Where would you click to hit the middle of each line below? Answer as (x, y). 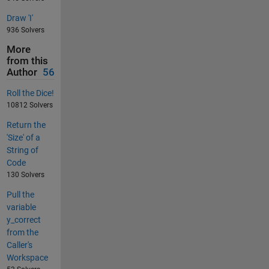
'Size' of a (23, 137)
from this (27, 61)
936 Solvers (25, 30)
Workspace (27, 257)
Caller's (19, 245)
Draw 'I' (20, 18)
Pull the (20, 194)
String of (22, 150)
